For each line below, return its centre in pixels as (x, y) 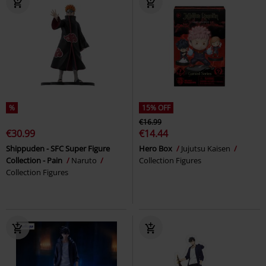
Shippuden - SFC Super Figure (58, 148)
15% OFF (156, 107)
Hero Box (156, 148)
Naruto (85, 160)
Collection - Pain (35, 160)
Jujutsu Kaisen (207, 148)
